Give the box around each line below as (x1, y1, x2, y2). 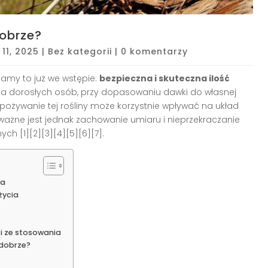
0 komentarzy (121, 45, 188, 57)
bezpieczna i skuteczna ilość (99, 72, 230, 84)
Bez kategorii (48, 45, 112, 57)
